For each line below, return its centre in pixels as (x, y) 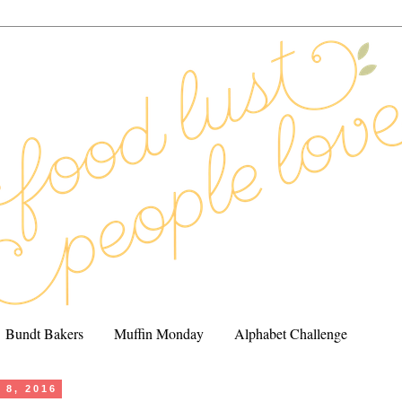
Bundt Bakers (44, 333)
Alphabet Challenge (291, 333)
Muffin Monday (159, 333)
